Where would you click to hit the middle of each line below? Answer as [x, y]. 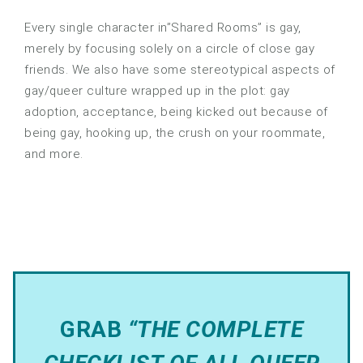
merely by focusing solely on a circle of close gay [169, 49]
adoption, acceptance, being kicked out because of [176, 112]
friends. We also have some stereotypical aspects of [180, 70]
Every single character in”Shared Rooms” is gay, [163, 28]
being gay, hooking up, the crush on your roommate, [175, 133]
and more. [54, 154]
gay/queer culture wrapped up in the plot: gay [157, 91]
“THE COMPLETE [215, 330]
